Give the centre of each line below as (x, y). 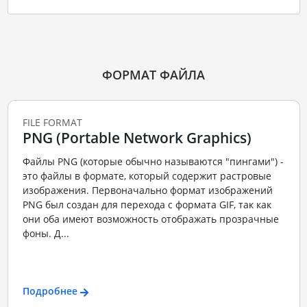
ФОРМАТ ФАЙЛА (153, 75)
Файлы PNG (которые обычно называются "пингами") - (153, 161)
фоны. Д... (46, 233)
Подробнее (50, 291)
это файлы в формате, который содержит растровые (147, 175)
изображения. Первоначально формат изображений (147, 190)
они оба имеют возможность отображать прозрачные (150, 219)
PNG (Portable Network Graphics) (137, 138)
